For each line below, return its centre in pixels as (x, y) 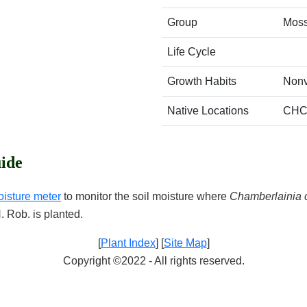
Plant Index (128, 243)
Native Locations (208, 111)
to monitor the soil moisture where (145, 196)
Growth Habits (202, 81)
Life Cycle (192, 52)
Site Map (185, 243)
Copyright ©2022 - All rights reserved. (153, 261)
